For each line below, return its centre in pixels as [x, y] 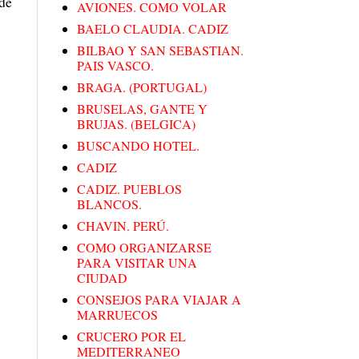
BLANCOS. [109, 204]
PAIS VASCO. [115, 66]
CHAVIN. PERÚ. [123, 226]
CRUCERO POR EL [131, 337]
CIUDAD [102, 278]
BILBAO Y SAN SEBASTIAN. [160, 50]
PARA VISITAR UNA [137, 263]
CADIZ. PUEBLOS [129, 189]
